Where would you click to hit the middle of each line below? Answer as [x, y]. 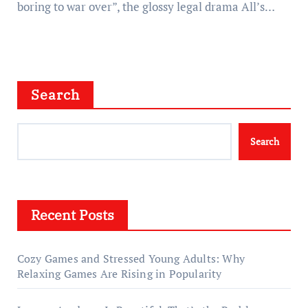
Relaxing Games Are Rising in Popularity [119, 274]
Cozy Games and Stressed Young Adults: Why [131, 258]
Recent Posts [72, 215]
